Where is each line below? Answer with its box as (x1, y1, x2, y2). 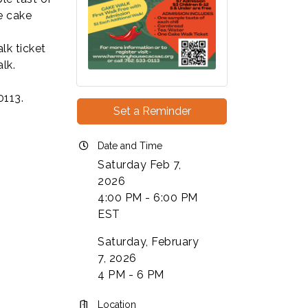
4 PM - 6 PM (98, 267, 164, 281)
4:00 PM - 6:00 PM (98, 190, 198, 204)
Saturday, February (98, 234, 199, 248)
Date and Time (98, 140, 162, 151)
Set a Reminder (113, 104, 191, 118)
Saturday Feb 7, (98, 157, 181, 171)
